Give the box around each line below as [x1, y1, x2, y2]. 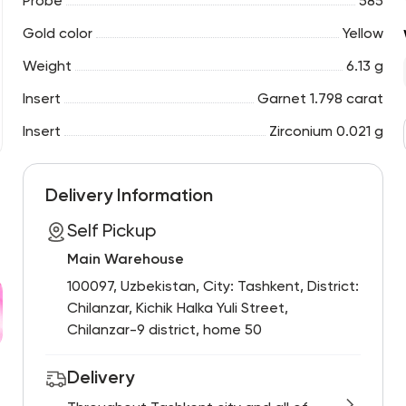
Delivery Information [44, 188, 213, 206]
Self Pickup [66, 223, 156, 241]
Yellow [343, 27, 384, 42]
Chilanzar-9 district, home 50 [66, 324, 262, 338]
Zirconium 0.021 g [269, 125, 384, 140]
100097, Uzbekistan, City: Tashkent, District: [66, 280, 359, 295]
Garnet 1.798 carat [257, 92, 384, 107]
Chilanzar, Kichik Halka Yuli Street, [66, 302, 288, 316]
